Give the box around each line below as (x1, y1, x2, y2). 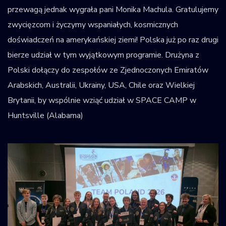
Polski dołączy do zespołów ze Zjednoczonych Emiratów (8, 64, 208, 76)
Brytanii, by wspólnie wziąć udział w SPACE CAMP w (8, 94, 196, 106)
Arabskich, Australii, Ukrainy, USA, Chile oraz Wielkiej (8, 79, 195, 91)
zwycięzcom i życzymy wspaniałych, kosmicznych (8, 19, 178, 30)
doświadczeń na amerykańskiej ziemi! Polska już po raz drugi (8, 34, 218, 45)
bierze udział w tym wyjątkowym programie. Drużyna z (8, 49, 199, 61)
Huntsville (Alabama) (8, 109, 83, 121)
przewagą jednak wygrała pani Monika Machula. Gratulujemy (8, 4, 218, 15)
